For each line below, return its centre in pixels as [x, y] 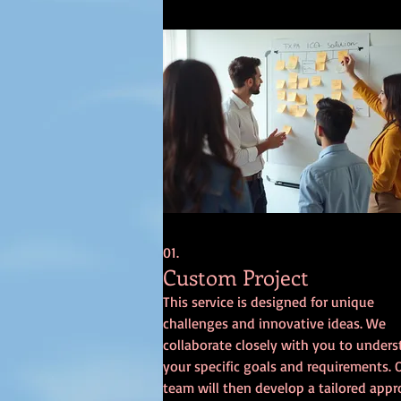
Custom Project [236, 276]
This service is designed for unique [269, 301]
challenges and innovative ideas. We [274, 323]
